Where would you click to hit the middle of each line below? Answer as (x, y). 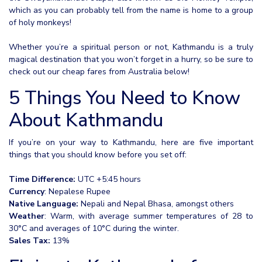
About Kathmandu (86, 120)
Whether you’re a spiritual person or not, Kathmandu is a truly (131, 47)
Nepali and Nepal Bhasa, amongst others (156, 204)
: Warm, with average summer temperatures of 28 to (149, 216)
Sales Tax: (30, 241)
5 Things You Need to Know (125, 98)
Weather (27, 216)
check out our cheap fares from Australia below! (99, 72)
